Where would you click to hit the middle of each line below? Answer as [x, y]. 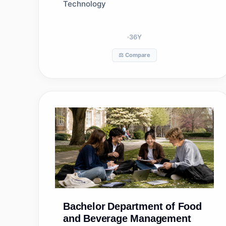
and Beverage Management [127, 218]
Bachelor [84, 206]
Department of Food [155, 206]
